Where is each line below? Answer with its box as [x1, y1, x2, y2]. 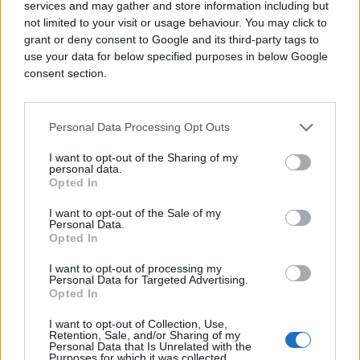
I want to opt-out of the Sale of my [49, 206, 221, 219]
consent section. [24, 66, 107, 80]
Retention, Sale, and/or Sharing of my [49, 328, 240, 342]
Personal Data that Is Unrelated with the [49, 339, 252, 353]
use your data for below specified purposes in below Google [24, 49, 328, 63]
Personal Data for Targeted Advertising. [49, 272, 248, 286]
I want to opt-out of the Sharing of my [49, 150, 238, 164]
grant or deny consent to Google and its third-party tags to [24, 32, 319, 46]
